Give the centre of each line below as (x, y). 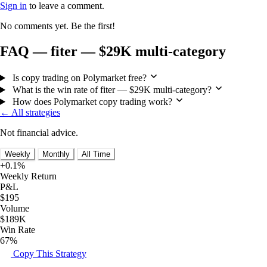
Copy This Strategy (49, 254)
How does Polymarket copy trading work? (92, 102)
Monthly (56, 154)
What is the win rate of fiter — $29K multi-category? (112, 90)
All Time (96, 154)
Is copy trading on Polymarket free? (79, 78)
